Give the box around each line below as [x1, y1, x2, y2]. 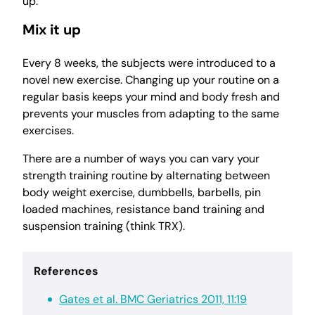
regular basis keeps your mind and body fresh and [22, 89, 280, 104]
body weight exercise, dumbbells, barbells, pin [22, 185, 261, 200]
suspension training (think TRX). [22, 219, 185, 233]
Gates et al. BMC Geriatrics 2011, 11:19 [59, 292, 247, 307]
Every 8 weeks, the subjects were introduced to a [22, 56, 276, 70]
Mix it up [22, 20, 81, 39]
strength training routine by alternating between [22, 168, 270, 183]
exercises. [22, 123, 74, 138]
